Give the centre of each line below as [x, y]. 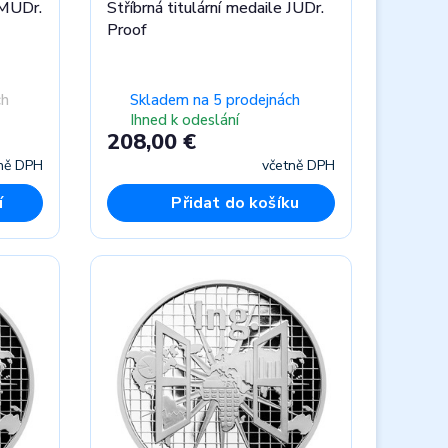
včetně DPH [298, 166]
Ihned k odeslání [185, 119]
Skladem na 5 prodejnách [215, 100]
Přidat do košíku [235, 203]
